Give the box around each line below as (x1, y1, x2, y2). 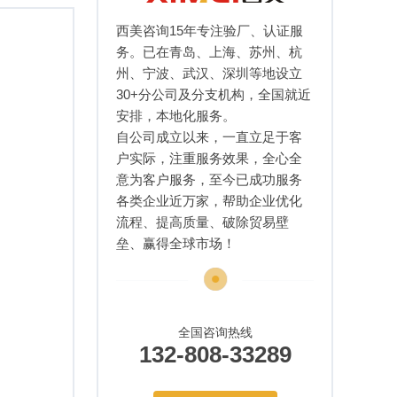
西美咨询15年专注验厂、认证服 (116, 22, 304, 38)
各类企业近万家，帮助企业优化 (116, 192, 303, 208)
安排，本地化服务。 (116, 107, 237, 123)
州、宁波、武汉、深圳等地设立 (116, 65, 303, 81)
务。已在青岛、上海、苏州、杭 (116, 43, 303, 59)
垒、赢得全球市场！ (116, 235, 237, 251)
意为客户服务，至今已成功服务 (116, 171, 303, 187)
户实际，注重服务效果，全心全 (116, 150, 303, 166)
